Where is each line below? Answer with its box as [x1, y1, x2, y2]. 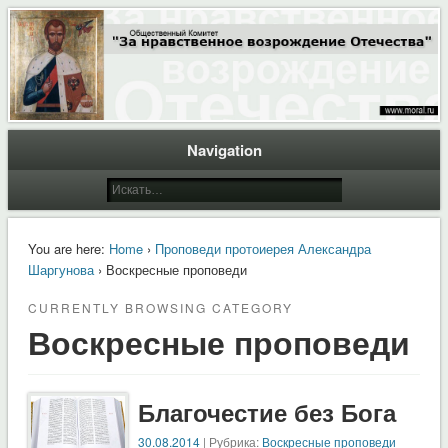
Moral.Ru [7, 20, 128, 61]
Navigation [186, 138, 262, 161]
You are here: [27, 238, 105, 258]
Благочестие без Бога [138, 395, 397, 430]
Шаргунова [27, 259, 94, 279]
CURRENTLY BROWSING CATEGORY [27, 298, 293, 316]
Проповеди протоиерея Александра [154, 238, 371, 258]
